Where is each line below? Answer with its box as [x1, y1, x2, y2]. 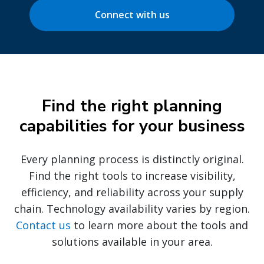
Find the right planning [42, 95, 222, 118]
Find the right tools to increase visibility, [28, 169, 236, 183]
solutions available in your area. [51, 235, 213, 249]
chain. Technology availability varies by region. [14, 202, 250, 216]
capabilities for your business [19, 115, 245, 138]
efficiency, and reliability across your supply [21, 185, 243, 200]
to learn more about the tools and [71, 218, 248, 233]
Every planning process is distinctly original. [20, 152, 244, 167]
